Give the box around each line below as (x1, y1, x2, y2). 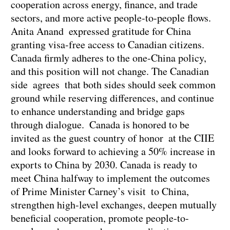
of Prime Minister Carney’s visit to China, (11, 184, 189, 199)
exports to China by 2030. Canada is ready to (11, 158, 197, 172)
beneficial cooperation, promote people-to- (11, 211, 189, 225)
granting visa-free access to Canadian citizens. (11, 37, 204, 52)
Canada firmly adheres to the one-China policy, (11, 51, 206, 65)
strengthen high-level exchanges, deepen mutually (11, 198, 217, 212)
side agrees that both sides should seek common (11, 78, 216, 92)
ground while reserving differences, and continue (11, 91, 214, 105)
